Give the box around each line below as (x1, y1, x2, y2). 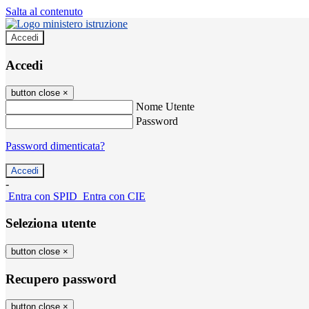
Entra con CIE (83, 190, 146, 203)
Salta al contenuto (6, 6, 83, 17)
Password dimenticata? (6, 140, 105, 152)
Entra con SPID (8, 190, 77, 203)
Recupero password (6, 271, 117, 286)
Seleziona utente (6, 216, 96, 231)
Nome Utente (136, 101, 195, 113)
